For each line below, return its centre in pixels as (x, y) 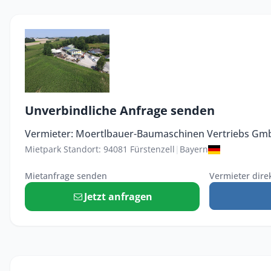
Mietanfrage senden (66, 176)
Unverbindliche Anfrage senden (120, 111)
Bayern (194, 149)
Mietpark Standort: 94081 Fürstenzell (100, 149)
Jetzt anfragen (118, 197)
